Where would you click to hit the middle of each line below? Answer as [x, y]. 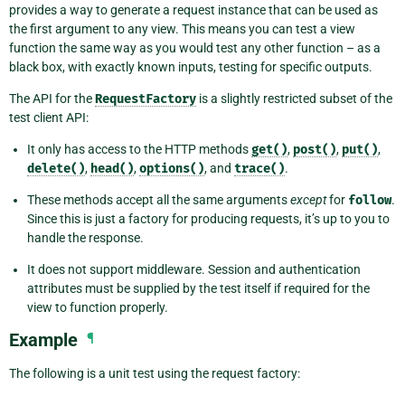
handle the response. [85, 237]
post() [315, 149]
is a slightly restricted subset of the [294, 98]
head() [112, 168]
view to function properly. [98, 307]
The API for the [52, 98]
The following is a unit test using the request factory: [155, 373]
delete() [56, 168]
